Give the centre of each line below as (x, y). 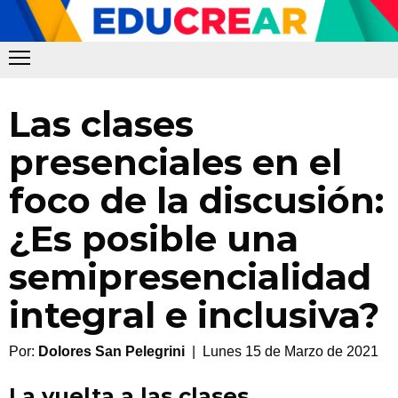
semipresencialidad (190, 277)
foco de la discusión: (196, 201)
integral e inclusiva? (194, 315)
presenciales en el (175, 163)
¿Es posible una (154, 239)
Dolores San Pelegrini (111, 352)
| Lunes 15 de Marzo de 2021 (282, 352)
